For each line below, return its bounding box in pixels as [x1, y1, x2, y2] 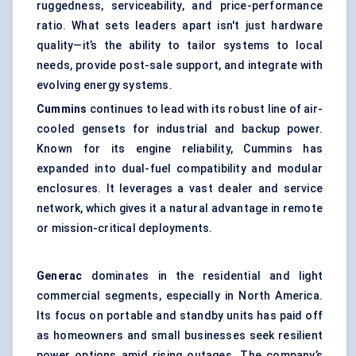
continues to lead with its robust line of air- [89, 103, 323, 116]
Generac [37, 269, 91, 283]
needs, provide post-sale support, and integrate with [37, 59, 323, 72]
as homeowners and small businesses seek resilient [37, 329, 323, 342]
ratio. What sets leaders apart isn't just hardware [37, 19, 323, 33]
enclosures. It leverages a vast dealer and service [37, 182, 323, 195]
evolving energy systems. [37, 79, 172, 92]
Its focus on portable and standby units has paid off [37, 309, 323, 323]
